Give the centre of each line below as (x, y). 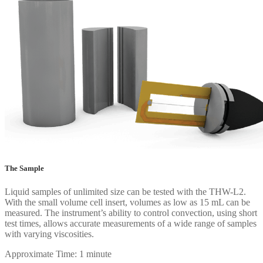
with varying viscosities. (49, 234)
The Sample (24, 168)
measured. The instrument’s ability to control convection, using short (131, 213)
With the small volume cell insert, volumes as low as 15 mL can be (127, 202)
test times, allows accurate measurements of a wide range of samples (131, 223)
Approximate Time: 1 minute (58, 254)
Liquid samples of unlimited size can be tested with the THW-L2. (125, 191)
